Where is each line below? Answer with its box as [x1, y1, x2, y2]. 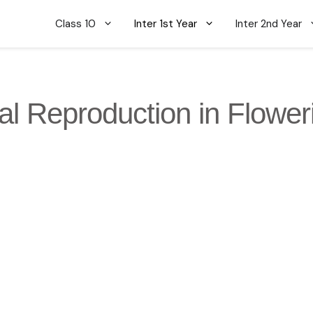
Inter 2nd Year [235, 16, 302, 31]
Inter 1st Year [134, 16, 197, 31]
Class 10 [55, 16, 96, 31]
